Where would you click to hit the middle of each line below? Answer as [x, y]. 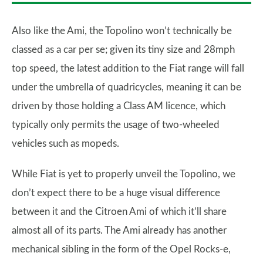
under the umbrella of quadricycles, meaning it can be [127, 87]
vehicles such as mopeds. [65, 144]
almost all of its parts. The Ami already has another [119, 231]
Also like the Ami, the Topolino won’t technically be [122, 31]
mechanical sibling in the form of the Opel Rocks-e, [121, 249]
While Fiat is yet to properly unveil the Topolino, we [124, 174]
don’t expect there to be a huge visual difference [116, 193]
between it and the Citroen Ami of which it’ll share [119, 212]
